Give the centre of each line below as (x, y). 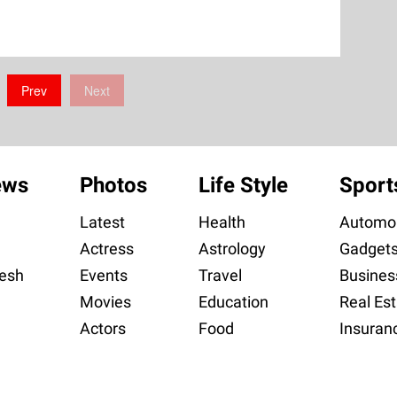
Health (222, 222)
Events (103, 276)
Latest (102, 222)
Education (233, 302)
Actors (102, 329)
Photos (113, 186)
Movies (105, 302)
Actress (106, 249)
